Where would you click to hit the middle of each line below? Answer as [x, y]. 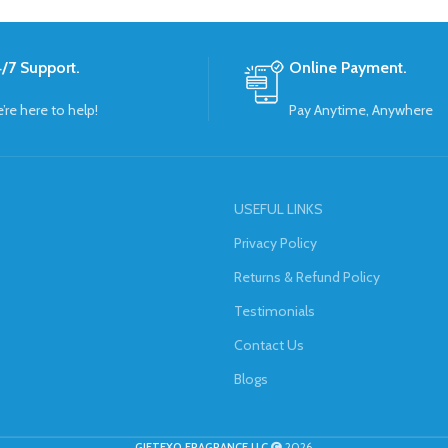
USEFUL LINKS [278, 209]
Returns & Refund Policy [307, 277]
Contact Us [269, 345]
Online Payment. [348, 68]
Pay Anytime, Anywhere [361, 110]
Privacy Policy [275, 243]
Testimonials [274, 311]
